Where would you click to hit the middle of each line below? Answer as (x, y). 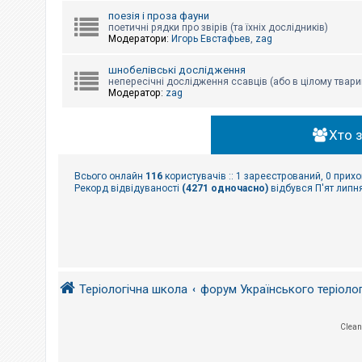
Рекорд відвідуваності (128, 188)
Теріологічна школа (133, 289)
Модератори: (139, 39)
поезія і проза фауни (159, 16)
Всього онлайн (110, 176)
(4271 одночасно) (225, 188)
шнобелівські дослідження (177, 70)
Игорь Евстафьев (211, 39)
